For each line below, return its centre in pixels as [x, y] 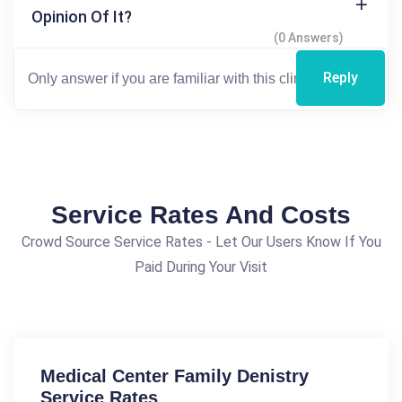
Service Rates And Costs [201, 214]
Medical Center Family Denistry [175, 376]
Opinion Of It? [82, 16]
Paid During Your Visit [201, 267]
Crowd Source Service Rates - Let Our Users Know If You [201, 241]
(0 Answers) [309, 37]
